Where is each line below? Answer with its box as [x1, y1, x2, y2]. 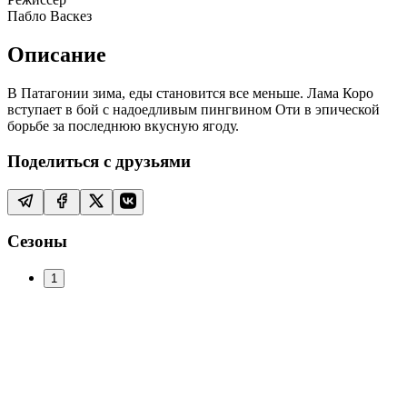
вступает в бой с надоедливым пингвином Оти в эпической [7, 102, 380, 118]
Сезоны [7, 232, 67, 252]
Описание [7, 43, 106, 67]
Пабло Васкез [7, 8, 92, 25]
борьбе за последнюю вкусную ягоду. [7, 118, 239, 134]
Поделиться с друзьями [7, 151, 191, 171]
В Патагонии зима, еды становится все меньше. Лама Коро [7, 85, 373, 102]
